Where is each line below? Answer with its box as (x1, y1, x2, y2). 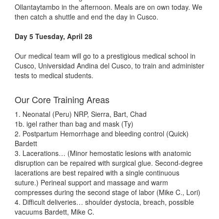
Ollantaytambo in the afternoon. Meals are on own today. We (15, 2, 202, 12)
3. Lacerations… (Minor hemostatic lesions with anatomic (15, 148, 191, 158)
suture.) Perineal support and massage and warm (15, 177, 168, 188)
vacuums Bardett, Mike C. (15, 207, 94, 217)
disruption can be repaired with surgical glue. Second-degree (15, 158, 203, 168)
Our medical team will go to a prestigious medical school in (15, 51, 196, 61)
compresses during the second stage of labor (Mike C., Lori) (15, 187, 200, 197)
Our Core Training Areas (15, 93, 109, 106)
